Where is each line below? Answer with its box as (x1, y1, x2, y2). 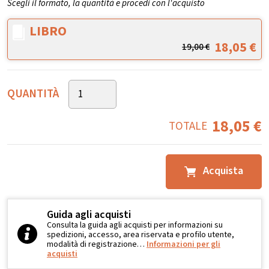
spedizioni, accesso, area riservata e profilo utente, (47, 228, 234, 241)
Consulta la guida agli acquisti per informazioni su (47, 219, 223, 231)
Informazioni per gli (147, 238, 220, 250)
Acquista (201, 163, 243, 179)
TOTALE (169, 118, 207, 134)
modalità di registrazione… (47, 238, 147, 250)
